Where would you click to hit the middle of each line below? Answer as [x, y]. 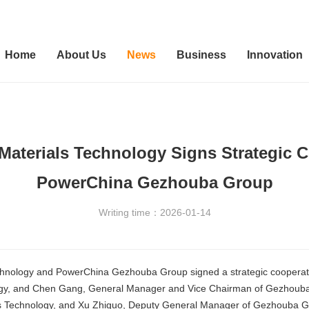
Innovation [275, 55]
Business [201, 55]
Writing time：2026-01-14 [154, 212]
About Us [81, 55]
